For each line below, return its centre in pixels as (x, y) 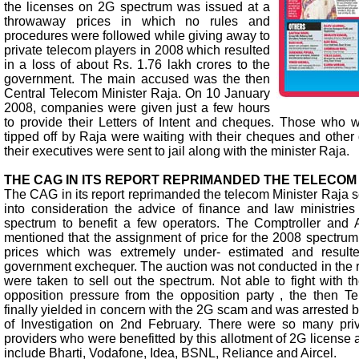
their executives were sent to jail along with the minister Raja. (177, 151)
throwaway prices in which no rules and (137, 21)
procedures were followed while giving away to (137, 35)
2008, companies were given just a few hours (137, 107)
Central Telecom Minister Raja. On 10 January (137, 93)
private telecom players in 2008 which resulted (137, 50)
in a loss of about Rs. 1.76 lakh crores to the (137, 64)
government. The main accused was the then (137, 79)
